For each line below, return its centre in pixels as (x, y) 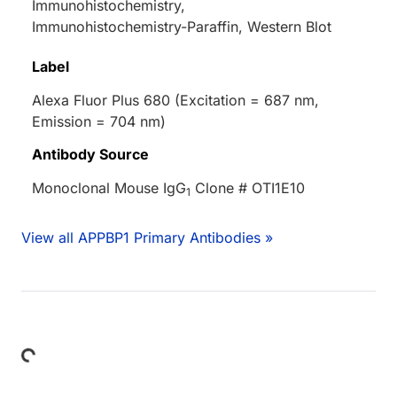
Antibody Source (90, 155)
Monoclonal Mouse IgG (109, 188)
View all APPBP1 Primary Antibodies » (147, 238)
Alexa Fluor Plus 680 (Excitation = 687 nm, (175, 101)
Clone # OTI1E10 (248, 188)
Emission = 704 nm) (99, 122)
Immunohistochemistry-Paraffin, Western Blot (182, 27)
